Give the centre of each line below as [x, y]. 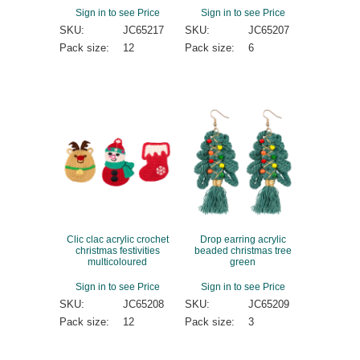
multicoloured [117, 262]
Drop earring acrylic [243, 239]
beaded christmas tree [243, 251]
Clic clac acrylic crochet [117, 239]
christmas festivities [117, 251]
